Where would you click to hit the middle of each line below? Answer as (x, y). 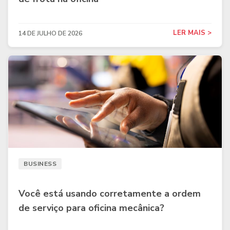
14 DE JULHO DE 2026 (50, 33)
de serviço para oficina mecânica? (91, 208)
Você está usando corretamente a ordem (110, 194)
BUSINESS (40, 164)
